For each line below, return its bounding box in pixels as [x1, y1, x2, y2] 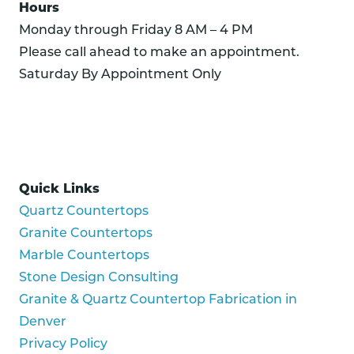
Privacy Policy [19, 338, 107, 351]
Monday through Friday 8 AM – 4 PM [19, 24, 253, 37]
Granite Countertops [19, 228, 153, 240]
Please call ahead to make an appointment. [19, 47, 299, 59]
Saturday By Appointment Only [19, 69, 221, 81]
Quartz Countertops [19, 205, 149, 218]
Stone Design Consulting [19, 272, 179, 284]
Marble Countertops [19, 250, 149, 262]
